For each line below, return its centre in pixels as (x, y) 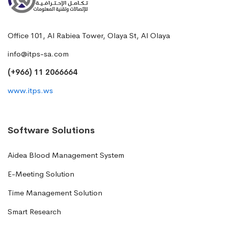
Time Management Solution (55, 193)
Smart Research (34, 212)
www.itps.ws (30, 91)
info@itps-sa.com (38, 54)
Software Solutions (51, 131)
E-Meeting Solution (41, 174)
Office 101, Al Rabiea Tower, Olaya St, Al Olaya (89, 36)
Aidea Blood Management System (66, 155)
